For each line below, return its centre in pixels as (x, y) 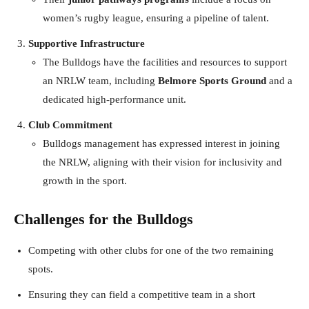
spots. (41, 269)
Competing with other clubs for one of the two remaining (151, 250)
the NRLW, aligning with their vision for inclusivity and (162, 162)
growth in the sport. (85, 180)
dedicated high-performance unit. (114, 99)
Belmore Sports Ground (212, 80)
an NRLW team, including (100, 80)
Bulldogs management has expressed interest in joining (161, 143)
